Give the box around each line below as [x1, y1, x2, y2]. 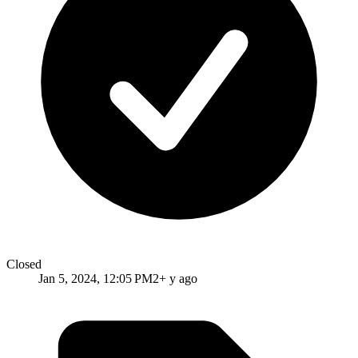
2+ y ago [153, 271, 197, 285]
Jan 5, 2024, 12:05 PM [38, 271, 153, 285]
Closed [6, 257, 42, 271]
